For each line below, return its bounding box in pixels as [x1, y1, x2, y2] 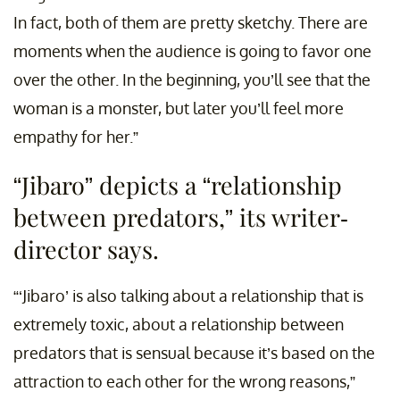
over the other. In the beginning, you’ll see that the [13, 69, 371, 89]
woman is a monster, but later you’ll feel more [13, 97, 344, 118]
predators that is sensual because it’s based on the [13, 342, 375, 362]
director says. [13, 232, 159, 265]
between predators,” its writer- [13, 200, 348, 233]
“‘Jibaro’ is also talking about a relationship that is [13, 285, 363, 305]
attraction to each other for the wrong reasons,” [13, 371, 355, 391]
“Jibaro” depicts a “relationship [13, 168, 342, 201]
